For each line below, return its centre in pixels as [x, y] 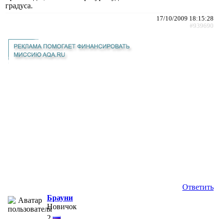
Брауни [60, 197]
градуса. [19, 5]
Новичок [62, 206]
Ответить [198, 187]
